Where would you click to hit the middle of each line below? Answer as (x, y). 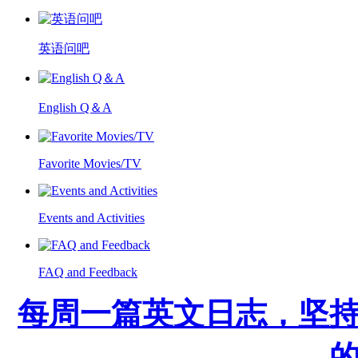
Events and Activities (91, 217)
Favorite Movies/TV (90, 163)
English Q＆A (75, 107)
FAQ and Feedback (88, 272)
